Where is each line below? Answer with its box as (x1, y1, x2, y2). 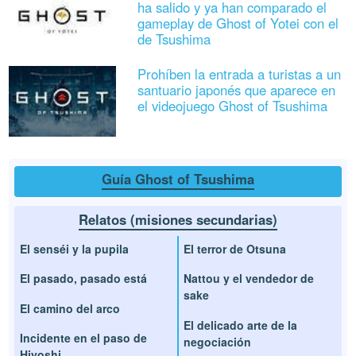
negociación (184, 333, 251, 350)
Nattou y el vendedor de (184, 270, 314, 287)
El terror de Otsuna (184, 240, 286, 257)
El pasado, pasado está (20, 270, 148, 287)
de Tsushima (137, 29, 211, 49)
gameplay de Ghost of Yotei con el (137, 14, 339, 33)
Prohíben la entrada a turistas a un (137, 64, 341, 83)
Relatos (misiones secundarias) (79, 209, 277, 229)
